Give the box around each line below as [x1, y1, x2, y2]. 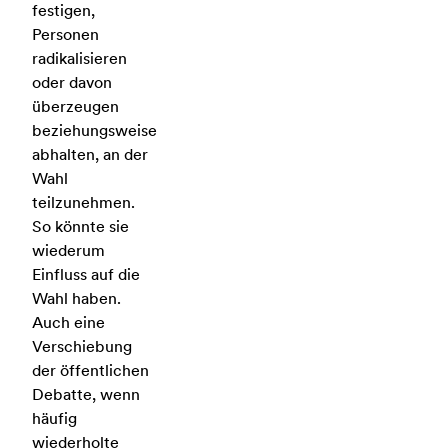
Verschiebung [32, 337, 132, 356]
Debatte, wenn [32, 385, 140, 404]
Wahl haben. [32, 289, 121, 308]
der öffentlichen [32, 361, 149, 380]
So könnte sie [32, 217, 129, 236]
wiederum [32, 241, 105, 260]
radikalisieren [32, 49, 127, 68]
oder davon [32, 73, 112, 92]
